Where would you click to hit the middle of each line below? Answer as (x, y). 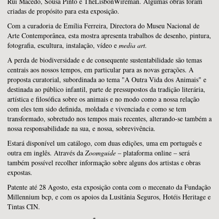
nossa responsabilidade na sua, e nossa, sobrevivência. (83, 128)
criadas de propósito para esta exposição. (63, 11)
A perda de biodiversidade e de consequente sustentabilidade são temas (105, 60)
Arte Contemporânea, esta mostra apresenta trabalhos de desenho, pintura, (109, 35)
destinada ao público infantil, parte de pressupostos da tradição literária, (106, 89)
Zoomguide (100, 153)
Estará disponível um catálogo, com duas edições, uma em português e (105, 143)
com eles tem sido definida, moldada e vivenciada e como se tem (97, 109)
